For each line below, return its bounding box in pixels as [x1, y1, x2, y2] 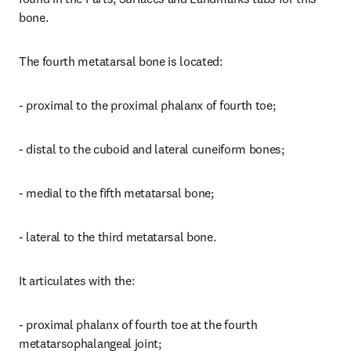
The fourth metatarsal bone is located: [19, 53, 223, 69]
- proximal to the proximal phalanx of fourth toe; [19, 97, 276, 113]
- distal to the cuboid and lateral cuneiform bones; [19, 141, 284, 157]
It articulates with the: [19, 273, 135, 288]
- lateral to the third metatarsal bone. [19, 229, 216, 244]
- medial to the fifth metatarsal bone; [19, 185, 214, 201]
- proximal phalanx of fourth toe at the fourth [19, 317, 258, 332]
